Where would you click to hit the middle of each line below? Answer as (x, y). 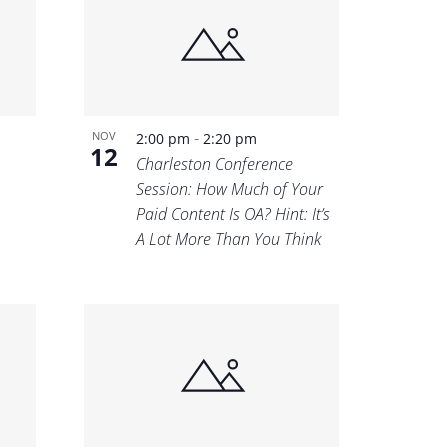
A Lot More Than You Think (229, 238)
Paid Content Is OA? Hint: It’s (233, 213)
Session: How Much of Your (230, 188)
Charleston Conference (215, 163)
